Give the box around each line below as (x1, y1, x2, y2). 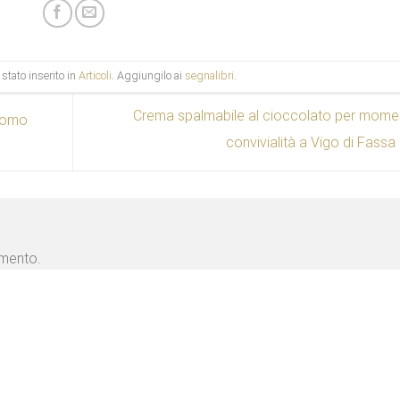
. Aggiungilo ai (111, 69, 185, 83)
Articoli (78, 69, 112, 83)
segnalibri (184, 69, 234, 83)
